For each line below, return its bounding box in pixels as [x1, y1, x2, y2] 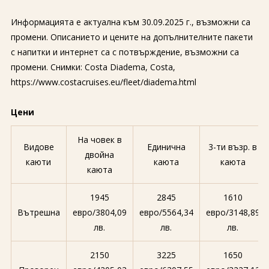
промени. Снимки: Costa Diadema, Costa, [10, 61, 175, 73]
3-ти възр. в [208, 141, 258, 153]
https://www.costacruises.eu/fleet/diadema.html [10, 76, 196, 88]
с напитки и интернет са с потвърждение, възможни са [10, 46, 239, 58]
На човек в [77, 134, 122, 145]
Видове [23, 141, 54, 153]
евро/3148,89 [205, 207, 260, 218]
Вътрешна [17, 207, 60, 218]
